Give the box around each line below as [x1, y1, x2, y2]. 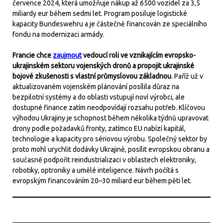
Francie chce [12, 51, 53, 59]
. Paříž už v [171, 72, 203, 80]
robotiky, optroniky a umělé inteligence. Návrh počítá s [12, 166, 179, 174]
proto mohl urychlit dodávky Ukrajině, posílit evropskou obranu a [12, 145, 210, 153]
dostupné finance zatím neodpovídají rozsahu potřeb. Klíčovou [12, 104, 205, 111]
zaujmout [53, 51, 82, 59]
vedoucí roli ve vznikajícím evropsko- [82, 51, 196, 59]
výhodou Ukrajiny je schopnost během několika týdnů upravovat [12, 114, 209, 122]
